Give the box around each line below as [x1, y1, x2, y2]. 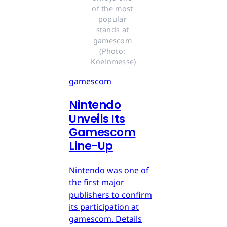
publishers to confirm [69, 188, 152, 200]
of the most [92, 3, 133, 13]
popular [98, 14, 127, 24]
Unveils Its [69, 110, 125, 127]
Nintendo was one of [69, 164, 149, 176]
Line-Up [69, 138, 113, 154]
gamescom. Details [69, 213, 142, 224]
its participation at [69, 201, 139, 212]
